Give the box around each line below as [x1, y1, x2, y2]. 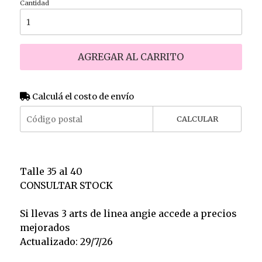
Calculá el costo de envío [30, 91, 134, 102]
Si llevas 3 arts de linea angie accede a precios [19, 208, 237, 220]
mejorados [19, 222, 70, 234]
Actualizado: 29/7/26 [19, 236, 113, 248]
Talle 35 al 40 [19, 166, 82, 178]
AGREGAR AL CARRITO [78, 51, 184, 63]
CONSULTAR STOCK [19, 180, 113, 192]
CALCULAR [176, 114, 218, 124]
